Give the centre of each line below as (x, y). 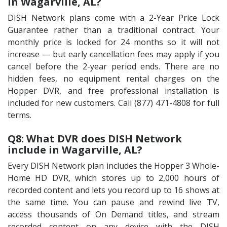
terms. (20, 115)
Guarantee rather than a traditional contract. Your (113, 30)
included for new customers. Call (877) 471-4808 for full (113, 103)
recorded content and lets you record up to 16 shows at (113, 190)
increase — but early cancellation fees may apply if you (113, 54)
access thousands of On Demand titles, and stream (113, 214)
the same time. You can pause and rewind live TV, (113, 202)
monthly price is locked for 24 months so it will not (113, 42)
